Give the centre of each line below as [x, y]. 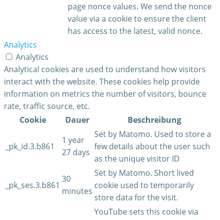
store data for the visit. [136, 198]
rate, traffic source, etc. [47, 106]
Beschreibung [154, 120]
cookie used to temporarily [144, 185]
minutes [77, 191]
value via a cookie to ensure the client [137, 19]
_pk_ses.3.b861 [33, 185]
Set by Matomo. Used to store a [153, 134]
